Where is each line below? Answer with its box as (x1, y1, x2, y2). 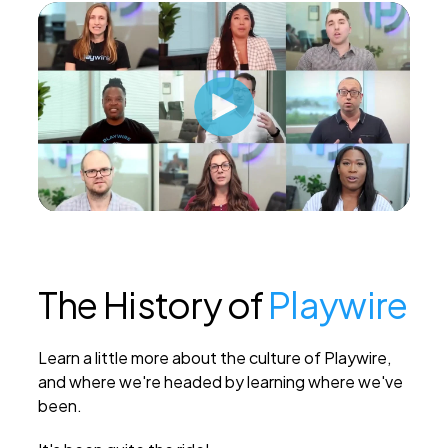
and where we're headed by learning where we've (37, 370, 403, 392)
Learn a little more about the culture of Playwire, (37, 346, 391, 368)
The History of (37, 281, 269, 327)
